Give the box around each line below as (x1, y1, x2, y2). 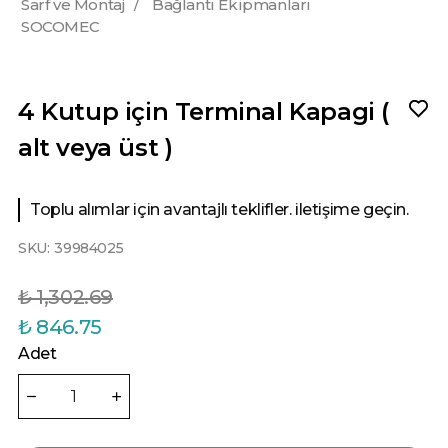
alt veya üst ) (18, 133, 173, 162)
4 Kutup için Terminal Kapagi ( (18, 97, 390, 126)
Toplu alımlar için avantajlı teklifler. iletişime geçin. (30, 200, 409, 220)
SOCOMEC (21, 17, 100, 36)
